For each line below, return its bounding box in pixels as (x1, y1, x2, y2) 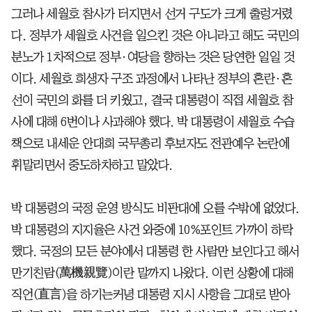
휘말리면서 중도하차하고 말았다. (11, 158, 173, 171)
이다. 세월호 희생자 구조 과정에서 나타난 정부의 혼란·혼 (11, 72, 292, 85)
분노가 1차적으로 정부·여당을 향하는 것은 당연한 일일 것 (11, 50, 294, 63)
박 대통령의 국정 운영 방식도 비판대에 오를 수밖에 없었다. (11, 201, 299, 214)
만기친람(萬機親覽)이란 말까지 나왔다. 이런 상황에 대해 (11, 266, 294, 279)
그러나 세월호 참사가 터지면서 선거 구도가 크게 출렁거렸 (11, 7, 292, 20)
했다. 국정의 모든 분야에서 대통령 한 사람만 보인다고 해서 (11, 244, 299, 258)
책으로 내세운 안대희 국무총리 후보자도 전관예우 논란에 (11, 136, 289, 150)
